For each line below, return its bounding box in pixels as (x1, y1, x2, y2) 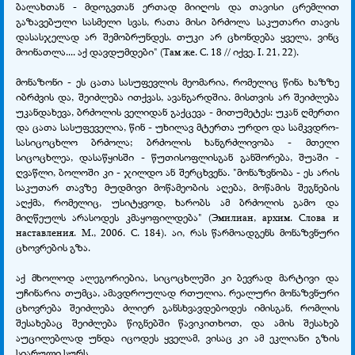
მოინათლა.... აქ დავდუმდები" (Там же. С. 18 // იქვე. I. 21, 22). (16, 44, 299, 59)
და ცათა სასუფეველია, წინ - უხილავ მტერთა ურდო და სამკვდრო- (16, 119, 339, 134)
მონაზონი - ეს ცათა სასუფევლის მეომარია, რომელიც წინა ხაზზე (16, 74, 339, 89)
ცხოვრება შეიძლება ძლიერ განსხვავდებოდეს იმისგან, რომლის (16, 300, 339, 315)
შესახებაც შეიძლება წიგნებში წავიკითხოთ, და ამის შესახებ (16, 315, 339, 330)
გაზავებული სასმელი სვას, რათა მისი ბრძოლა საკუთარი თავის (16, 13, 339, 29)
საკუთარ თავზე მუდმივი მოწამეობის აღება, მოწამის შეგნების (16, 179, 339, 194)
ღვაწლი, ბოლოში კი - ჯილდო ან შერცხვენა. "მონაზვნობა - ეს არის (16, 164, 339, 179)
